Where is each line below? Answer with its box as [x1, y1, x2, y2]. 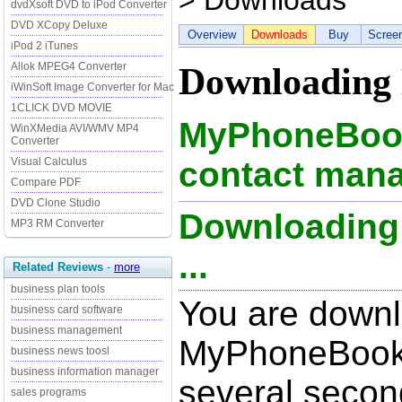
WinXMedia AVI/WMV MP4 [11, 122, 139, 135]
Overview [187, 28, 236, 41]
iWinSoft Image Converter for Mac [11, 81, 174, 93]
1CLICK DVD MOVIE [11, 101, 112, 114]
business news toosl [11, 345, 109, 357]
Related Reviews [13, 260, 103, 274]
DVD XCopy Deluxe [11, 19, 108, 31]
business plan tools [11, 283, 105, 295]
